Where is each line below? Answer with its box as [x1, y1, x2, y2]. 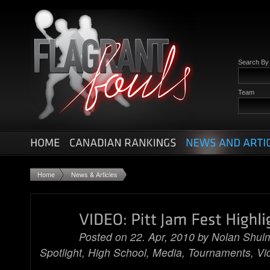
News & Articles [71, 169, 118, 179]
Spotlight [40, 244, 82, 260]
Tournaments [188, 244, 251, 260]
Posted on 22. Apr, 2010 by [79, 228, 212, 244]
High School [88, 244, 146, 260]
